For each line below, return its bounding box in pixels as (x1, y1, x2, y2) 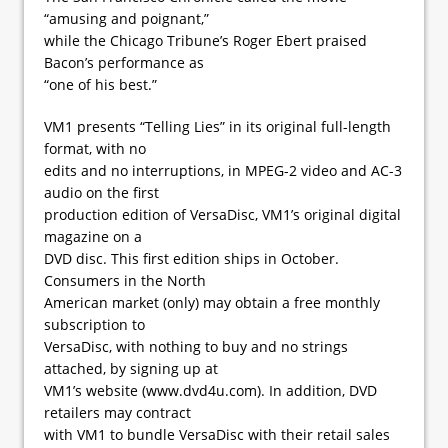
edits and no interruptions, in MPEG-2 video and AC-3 (44, 160, 402, 180)
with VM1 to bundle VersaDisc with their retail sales (44, 424, 390, 444)
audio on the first (44, 182, 159, 202)
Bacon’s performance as (44, 52, 204, 72)
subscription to (44, 314, 145, 334)
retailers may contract (44, 402, 191, 422)
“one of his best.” (44, 74, 157, 94)
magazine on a (44, 226, 142, 246)
